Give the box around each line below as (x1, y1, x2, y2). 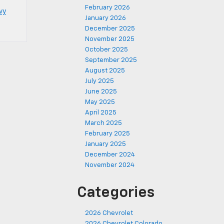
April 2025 (85, 109, 116, 116)
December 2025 (85, 25, 135, 32)
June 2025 (85, 88, 117, 95)
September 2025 (85, 57, 137, 63)
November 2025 (85, 36, 134, 42)
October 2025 (85, 46, 128, 53)
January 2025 (85, 141, 126, 147)
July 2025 (85, 78, 114, 84)
